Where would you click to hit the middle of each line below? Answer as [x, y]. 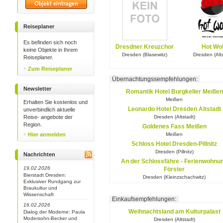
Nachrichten [39, 154]
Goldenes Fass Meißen [174, 126]
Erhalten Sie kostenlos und [56, 102]
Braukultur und [40, 188]
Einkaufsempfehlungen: [144, 199]
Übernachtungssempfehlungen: [155, 79]
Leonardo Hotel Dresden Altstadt [174, 109]
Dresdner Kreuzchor [145, 47]
